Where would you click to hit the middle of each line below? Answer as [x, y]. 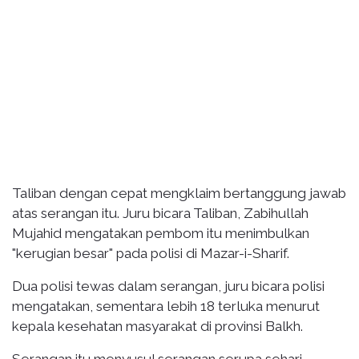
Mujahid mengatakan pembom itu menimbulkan [161, 233]
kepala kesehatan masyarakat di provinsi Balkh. [157, 326]
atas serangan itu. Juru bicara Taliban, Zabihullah [160, 213]
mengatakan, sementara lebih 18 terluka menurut [166, 306]
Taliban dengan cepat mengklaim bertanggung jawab [179, 193]
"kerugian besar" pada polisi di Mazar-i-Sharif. [151, 253]
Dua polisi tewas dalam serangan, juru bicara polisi [168, 286]
